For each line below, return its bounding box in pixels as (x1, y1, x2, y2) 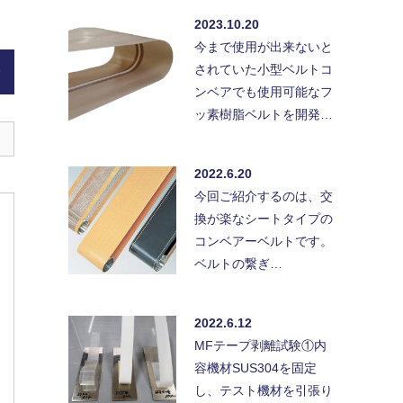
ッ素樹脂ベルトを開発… (194, 107, 333, 122)
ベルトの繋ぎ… (194, 256, 282, 272)
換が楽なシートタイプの (194, 211, 333, 227)
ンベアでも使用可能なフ (194, 85, 333, 100)
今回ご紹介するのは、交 (194, 189, 333, 204)
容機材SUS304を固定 (194, 361, 317, 376)
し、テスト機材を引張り (194, 383, 333, 399)
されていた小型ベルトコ (194, 62, 333, 77)
